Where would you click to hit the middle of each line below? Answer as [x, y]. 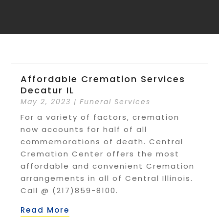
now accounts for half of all [84, 129]
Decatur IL [48, 90]
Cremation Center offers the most [100, 153]
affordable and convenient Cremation [108, 166]
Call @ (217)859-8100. [70, 190]
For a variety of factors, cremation [100, 117]
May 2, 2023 [46, 101]
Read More [45, 210]
